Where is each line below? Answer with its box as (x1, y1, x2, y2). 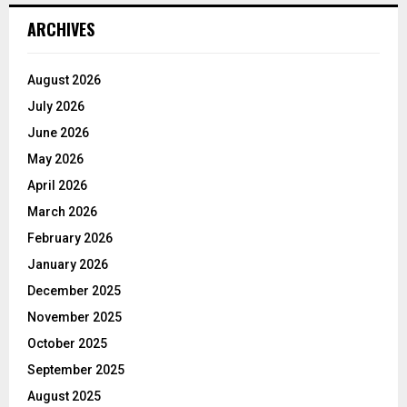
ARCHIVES (27, 17, 94, 42)
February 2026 (27, 231, 113, 246)
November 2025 (27, 310, 122, 325)
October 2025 (27, 336, 107, 352)
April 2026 (27, 178, 87, 194)
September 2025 (27, 362, 124, 378)
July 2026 (27, 99, 84, 114)
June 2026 (27, 125, 89, 141)
